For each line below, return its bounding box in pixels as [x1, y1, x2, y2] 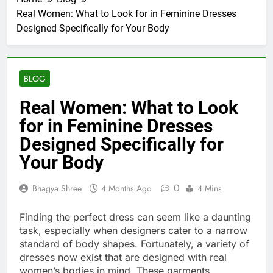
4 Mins [197, 182, 222, 195]
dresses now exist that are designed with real [19, 251, 227, 264]
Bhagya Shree [32, 182, 82, 195]
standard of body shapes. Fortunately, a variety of [19, 238, 249, 250]
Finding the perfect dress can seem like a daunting [19, 211, 251, 224]
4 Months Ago [101, 182, 152, 195]
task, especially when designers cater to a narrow [19, 224, 247, 237]
